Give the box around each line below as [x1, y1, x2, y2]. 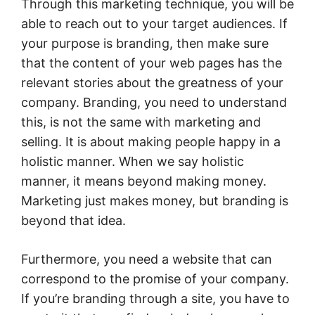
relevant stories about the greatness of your [21, 75, 283, 90]
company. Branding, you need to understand [21, 94, 287, 110]
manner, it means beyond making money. [21, 173, 266, 188]
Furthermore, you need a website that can [21, 251, 272, 266]
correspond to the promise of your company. [21, 271, 289, 286]
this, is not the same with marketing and [21, 114, 261, 129]
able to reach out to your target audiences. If [21, 15, 288, 31]
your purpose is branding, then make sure [21, 35, 269, 51]
